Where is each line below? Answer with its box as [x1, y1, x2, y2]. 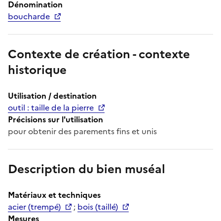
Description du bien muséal [8, 160, 165, 178]
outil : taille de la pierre [8, 101, 94, 113]
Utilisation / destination [8, 89, 97, 102]
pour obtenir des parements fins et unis [8, 125, 157, 137]
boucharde [8, 10, 50, 22]
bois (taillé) [77, 200, 118, 213]
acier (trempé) [8, 200, 61, 213]
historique [8, 61, 67, 79]
